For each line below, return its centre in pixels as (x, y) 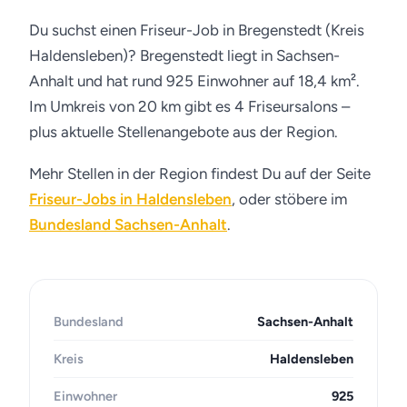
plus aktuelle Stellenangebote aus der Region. (184, 132)
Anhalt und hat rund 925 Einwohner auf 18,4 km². (194, 81)
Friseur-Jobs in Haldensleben (130, 199)
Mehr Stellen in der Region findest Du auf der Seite (200, 174)
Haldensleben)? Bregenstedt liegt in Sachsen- (184, 55)
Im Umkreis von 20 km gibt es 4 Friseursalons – (189, 106)
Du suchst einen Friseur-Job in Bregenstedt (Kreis (197, 30)
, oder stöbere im (289, 199)
